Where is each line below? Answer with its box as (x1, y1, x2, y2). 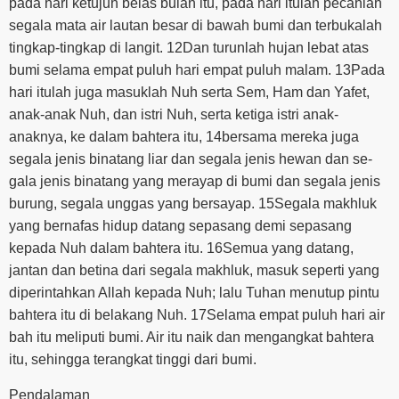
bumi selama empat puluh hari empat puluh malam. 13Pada (9, 62, 385, 78)
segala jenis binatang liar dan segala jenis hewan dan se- (9, 151, 372, 167)
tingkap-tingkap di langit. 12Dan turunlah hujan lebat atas (9, 40, 369, 56)
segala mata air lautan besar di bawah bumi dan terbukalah (9, 18, 382, 34)
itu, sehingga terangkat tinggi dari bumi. (9, 352, 256, 368)
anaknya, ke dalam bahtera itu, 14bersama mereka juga (9, 129, 359, 145)
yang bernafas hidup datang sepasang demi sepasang (9, 218, 352, 234)
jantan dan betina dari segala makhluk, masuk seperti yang (9, 263, 379, 279)
